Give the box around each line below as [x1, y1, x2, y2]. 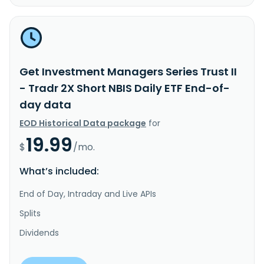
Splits [19, 207, 41, 219]
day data [19, 97, 71, 112]
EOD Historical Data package [19, 117, 146, 129]
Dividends [19, 226, 59, 239]
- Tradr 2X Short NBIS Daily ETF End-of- [19, 80, 230, 95]
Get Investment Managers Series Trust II [19, 64, 237, 79]
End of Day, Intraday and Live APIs [19, 187, 156, 200]
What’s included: [19, 164, 99, 178]
